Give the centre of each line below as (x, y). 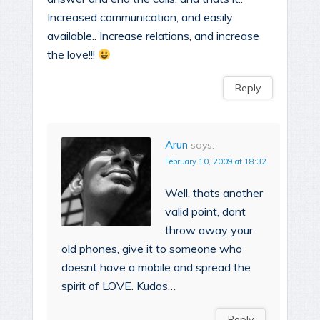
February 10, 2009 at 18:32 (216, 162)
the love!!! (72, 55)
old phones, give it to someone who (152, 249)
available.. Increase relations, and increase (153, 36)
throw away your (209, 230)
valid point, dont (205, 212)
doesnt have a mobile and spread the (156, 267)
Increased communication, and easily (140, 17)
